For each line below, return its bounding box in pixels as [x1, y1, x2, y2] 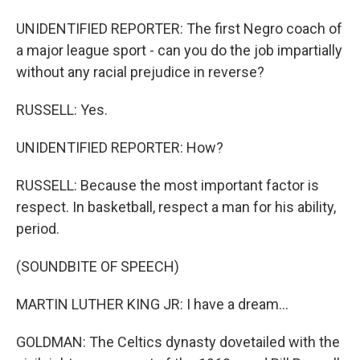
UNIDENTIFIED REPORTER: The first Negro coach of [16, 20, 342, 37]
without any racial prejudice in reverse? [16, 63, 264, 80]
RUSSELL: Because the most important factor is [16, 177, 319, 194]
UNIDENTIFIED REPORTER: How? [16, 139, 223, 156]
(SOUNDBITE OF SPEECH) [16, 258, 179, 275]
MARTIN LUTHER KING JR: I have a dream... [16, 296, 288, 313]
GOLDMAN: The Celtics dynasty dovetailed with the [16, 333, 340, 350]
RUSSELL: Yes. [16, 101, 108, 118]
